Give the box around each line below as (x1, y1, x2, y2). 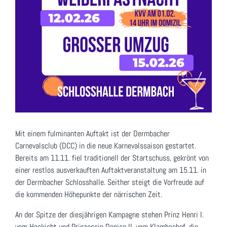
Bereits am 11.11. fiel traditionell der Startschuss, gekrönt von (15, 152, 209, 163)
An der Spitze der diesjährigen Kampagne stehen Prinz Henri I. (15, 209, 204, 220)
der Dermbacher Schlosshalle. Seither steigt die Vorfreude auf (15, 176, 204, 187)
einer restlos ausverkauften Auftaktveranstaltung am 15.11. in (15, 164, 206, 175)
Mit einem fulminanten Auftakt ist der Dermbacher (15, 128, 170, 139)
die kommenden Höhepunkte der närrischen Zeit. (15, 188, 162, 200)
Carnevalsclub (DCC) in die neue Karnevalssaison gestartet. (15, 140, 196, 151)
